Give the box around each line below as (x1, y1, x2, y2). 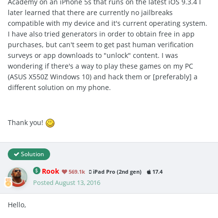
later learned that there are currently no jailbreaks (8, 7, 173, 17)
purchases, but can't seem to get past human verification (8, 39, 194, 49)
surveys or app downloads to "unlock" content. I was (8, 50, 178, 60)
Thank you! (8, 117, 45, 127)
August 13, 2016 (55, 178, 100, 187)
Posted (33, 178, 55, 187)
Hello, (8, 200, 26, 209)
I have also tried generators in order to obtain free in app (8, 29, 195, 38)
